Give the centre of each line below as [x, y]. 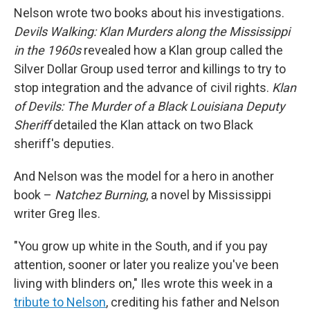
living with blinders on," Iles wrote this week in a [143, 283]
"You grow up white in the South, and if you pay [141, 246]
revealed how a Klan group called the [182, 50]
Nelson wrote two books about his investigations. [149, 13]
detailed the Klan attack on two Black [152, 125]
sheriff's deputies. [64, 144]
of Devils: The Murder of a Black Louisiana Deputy [149, 106]
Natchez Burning [100, 195]
